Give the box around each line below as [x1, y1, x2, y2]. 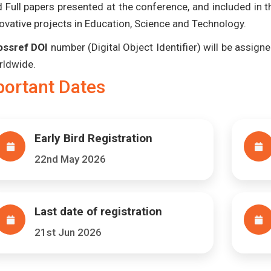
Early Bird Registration [34, 131, 152, 145]
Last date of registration [34, 204, 162, 218]
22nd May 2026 [34, 153, 106, 165]
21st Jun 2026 [34, 226, 102, 238]
